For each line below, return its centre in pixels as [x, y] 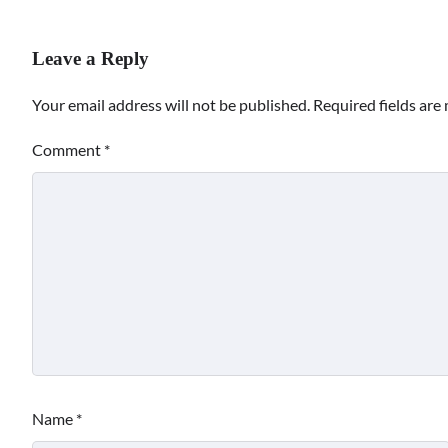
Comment [68, 149]
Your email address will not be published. [171, 104]
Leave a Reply [90, 58]
